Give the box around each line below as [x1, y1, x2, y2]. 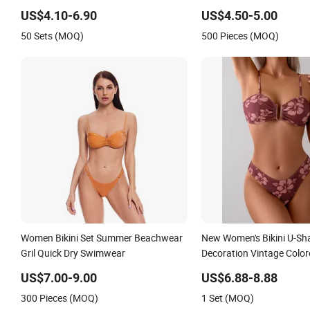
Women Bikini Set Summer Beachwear [21, 230, 183, 244]
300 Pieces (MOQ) [21, 291, 98, 304]
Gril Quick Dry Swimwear [21, 246, 125, 259]
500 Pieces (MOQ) [201, 28, 279, 42]
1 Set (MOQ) [201, 291, 254, 304]
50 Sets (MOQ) [21, 28, 84, 42]
